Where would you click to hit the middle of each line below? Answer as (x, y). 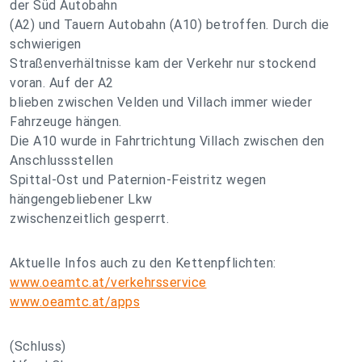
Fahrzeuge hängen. (66, 122)
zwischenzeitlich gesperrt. (89, 219)
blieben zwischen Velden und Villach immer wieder (161, 102)
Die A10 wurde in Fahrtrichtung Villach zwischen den (167, 141)
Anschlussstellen (61, 160)
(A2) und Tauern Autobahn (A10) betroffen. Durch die (170, 25)
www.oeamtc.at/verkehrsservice (108, 282)
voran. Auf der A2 (62, 83)
